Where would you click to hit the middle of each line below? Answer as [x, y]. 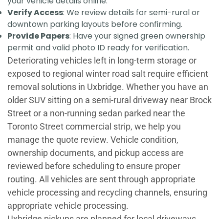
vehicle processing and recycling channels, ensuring [107, 193]
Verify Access [35, 13]
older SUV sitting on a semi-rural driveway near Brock [109, 100]
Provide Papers [38, 36]
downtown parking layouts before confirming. [95, 24]
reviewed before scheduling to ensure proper [94, 166]
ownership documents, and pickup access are [96, 153]
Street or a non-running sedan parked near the [96, 113]
